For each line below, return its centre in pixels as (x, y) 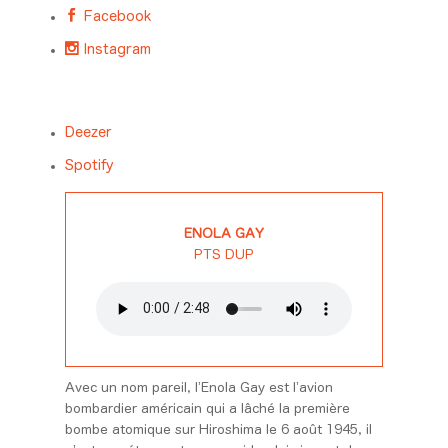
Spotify (89, 164)
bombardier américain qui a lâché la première (207, 409)
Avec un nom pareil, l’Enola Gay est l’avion (198, 388)
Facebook (114, 15)
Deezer (88, 131)
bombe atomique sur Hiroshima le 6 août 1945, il (218, 430)
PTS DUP (223, 254)
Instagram (114, 48)
